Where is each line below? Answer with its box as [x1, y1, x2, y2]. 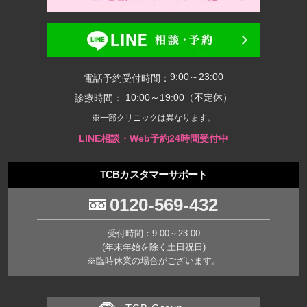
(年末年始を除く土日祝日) [101, 242, 206, 252]
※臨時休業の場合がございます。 [86, 256, 221, 266]
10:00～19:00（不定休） [123, 91, 232, 103]
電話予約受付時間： [84, 72, 170, 84]
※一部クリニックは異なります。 [92, 113, 215, 123]
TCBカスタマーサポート [99, 168, 208, 180]
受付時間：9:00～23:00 [107, 228, 200, 238]
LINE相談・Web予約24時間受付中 [79, 132, 228, 144]
